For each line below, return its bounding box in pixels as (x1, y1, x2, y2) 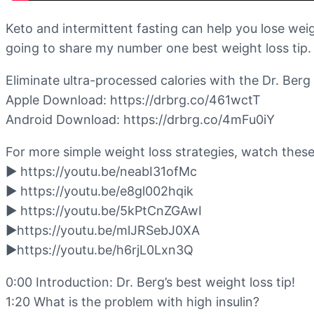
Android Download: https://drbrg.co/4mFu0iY (6, 112, 275, 128)
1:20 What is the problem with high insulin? (6, 294, 259, 310)
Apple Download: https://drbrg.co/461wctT (6, 93, 261, 108)
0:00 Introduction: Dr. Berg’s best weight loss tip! (6, 275, 295, 290)
